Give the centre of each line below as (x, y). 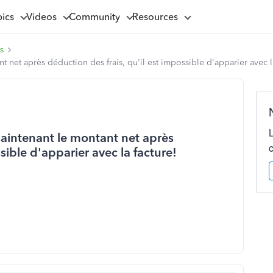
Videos (44, 16)
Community (97, 16)
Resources (157, 16)
